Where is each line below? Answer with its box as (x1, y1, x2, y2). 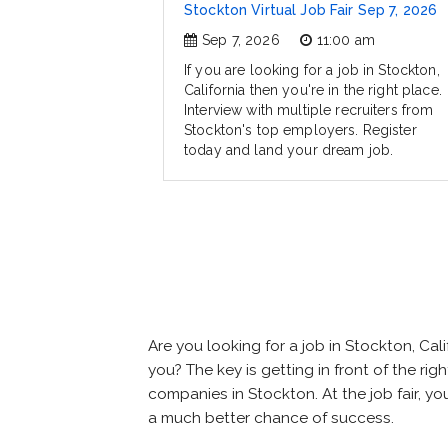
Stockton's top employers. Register (184, 122, 417, 139)
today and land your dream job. (184, 142, 394, 159)
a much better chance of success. (148, 409, 394, 428)
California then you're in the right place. (184, 82, 442, 99)
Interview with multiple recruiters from (184, 102, 434, 119)
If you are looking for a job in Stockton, (184, 62, 440, 79)
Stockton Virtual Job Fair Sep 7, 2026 (184, 2, 438, 19)
